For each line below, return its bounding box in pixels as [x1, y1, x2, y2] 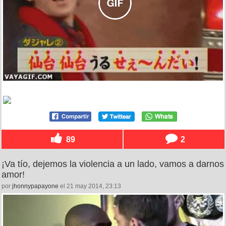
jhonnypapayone [12, 182, 59, 190]
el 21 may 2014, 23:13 [59, 182, 121, 190]
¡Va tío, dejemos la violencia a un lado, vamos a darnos [2, 158, 224, 169]
